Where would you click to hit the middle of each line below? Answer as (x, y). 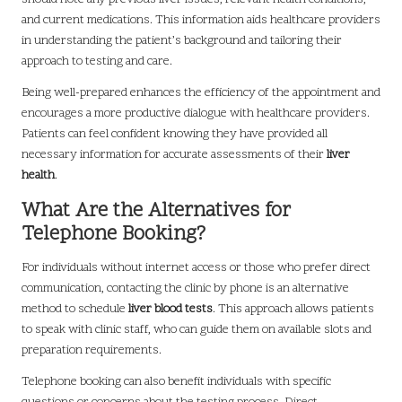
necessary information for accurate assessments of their (174, 154)
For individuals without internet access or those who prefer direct (196, 267)
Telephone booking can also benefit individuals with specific (176, 381)
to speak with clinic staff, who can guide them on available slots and (197, 329)
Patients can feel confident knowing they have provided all (175, 134)
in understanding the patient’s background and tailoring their (182, 40)
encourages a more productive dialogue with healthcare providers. (196, 113)
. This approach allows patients (293, 309)
